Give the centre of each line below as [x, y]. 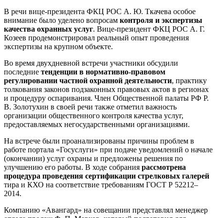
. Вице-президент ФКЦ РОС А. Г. [149, 29]
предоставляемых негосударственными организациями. [97, 125]
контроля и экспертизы [161, 20]
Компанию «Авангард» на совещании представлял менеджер [106, 210]
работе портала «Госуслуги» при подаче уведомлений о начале [108, 150]
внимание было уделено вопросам [62, 20]
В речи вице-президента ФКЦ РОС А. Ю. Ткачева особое [100, 12]
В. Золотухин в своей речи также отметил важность [90, 107]
